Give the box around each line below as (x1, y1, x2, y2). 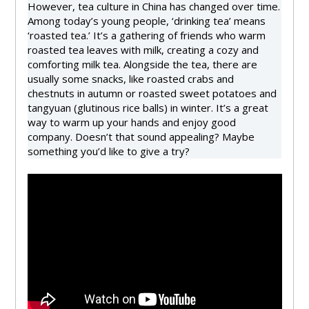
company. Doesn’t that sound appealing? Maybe (27, 129, 255, 143)
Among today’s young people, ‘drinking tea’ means (27, 13, 266, 28)
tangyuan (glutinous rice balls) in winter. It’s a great (27, 100, 268, 114)
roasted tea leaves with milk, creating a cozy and (27, 42, 259, 57)
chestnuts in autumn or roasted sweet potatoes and (27, 86, 277, 100)
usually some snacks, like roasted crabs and (27, 71, 234, 86)
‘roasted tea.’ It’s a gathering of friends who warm (27, 28, 266, 42)
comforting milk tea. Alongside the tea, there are (27, 57, 257, 71)
